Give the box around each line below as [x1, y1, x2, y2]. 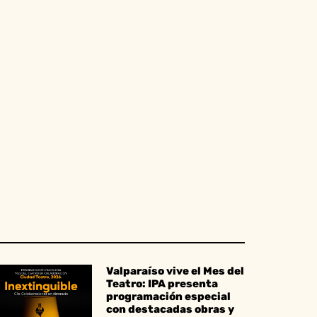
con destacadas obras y [106, 302, 234, 316]
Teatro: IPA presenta [106, 277, 218, 290]
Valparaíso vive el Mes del [106, 264, 244, 277]
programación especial [106, 289, 231, 303]
